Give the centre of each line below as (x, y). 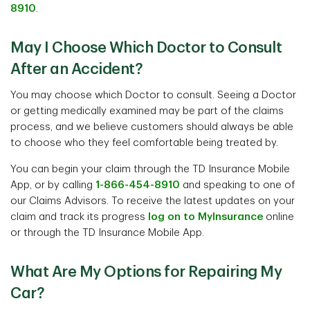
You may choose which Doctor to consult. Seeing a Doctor (153, 95)
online (279, 217)
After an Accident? (76, 69)
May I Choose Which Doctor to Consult (146, 48)
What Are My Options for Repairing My (146, 272)
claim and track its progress (79, 217)
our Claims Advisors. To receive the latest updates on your (153, 201)
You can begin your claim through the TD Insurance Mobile (150, 169)
